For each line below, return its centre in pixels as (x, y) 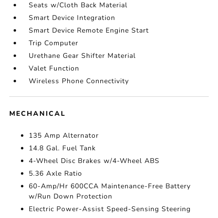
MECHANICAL (38, 114)
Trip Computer (54, 43)
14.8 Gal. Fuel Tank (63, 148)
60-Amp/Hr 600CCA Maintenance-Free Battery (110, 186)
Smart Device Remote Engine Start (89, 30)
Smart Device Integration (72, 18)
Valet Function (54, 68)
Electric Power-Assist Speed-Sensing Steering (110, 209)
